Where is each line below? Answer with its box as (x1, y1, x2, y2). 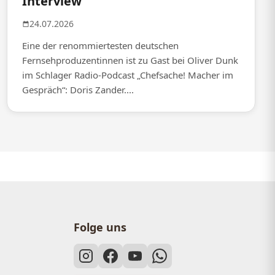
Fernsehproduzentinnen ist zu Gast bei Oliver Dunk (21, 54, 238, 67)
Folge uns (74, 220, 126, 235)
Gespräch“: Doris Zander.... (21, 83, 134, 96)
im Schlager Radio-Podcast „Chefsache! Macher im (21, 69, 233, 82)
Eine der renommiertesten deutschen (21, 39, 179, 52)
